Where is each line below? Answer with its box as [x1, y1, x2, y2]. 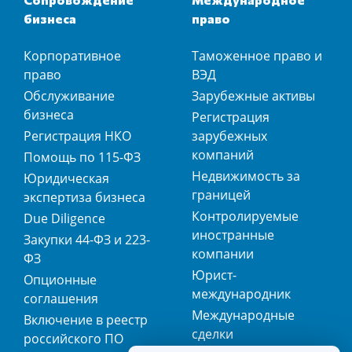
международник [192, 285, 291, 303]
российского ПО [24, 330, 123, 348]
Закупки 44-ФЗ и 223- [24, 231, 150, 249]
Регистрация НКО [24, 127, 131, 145]
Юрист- [192, 266, 236, 284]
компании [192, 245, 254, 263]
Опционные [24, 271, 97, 289]
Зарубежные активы [192, 87, 315, 105]
